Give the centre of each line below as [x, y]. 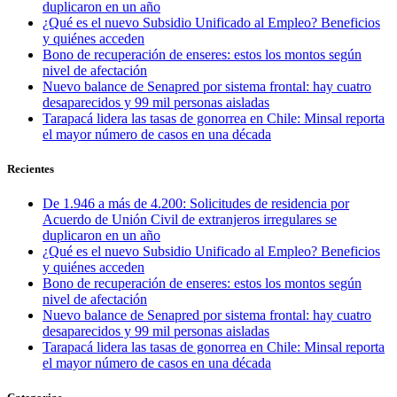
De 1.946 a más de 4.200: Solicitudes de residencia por [196, 204]
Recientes [31, 168]
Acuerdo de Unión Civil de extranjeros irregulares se [190, 220]
